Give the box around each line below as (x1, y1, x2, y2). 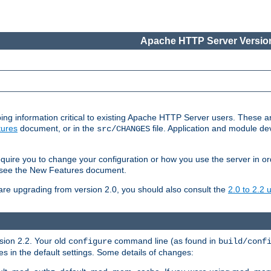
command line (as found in (112, 235, 218, 246)
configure (68, 236, 112, 246)
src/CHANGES (97, 124, 150, 134)
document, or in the (18, 123, 97, 134)
